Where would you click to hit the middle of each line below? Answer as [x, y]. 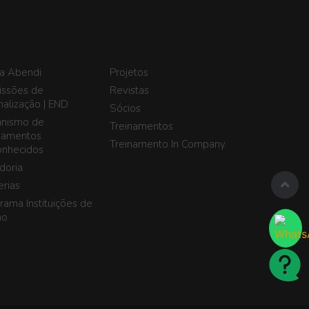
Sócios [126, 108]
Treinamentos [142, 126]
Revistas [130, 90]
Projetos [129, 72]
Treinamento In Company [168, 144]
